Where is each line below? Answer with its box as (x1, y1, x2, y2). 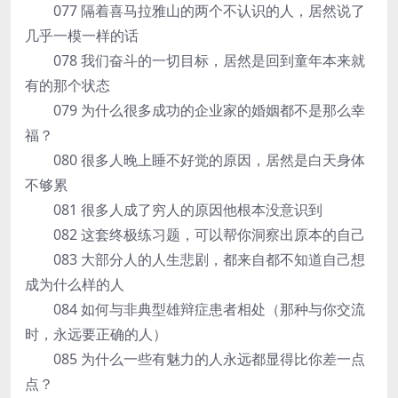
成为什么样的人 (25, 275, 124, 294)
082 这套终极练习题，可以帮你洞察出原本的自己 (25, 225, 365, 244)
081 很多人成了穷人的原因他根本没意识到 (25, 200, 322, 219)
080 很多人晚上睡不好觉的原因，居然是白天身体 (25, 150, 365, 170)
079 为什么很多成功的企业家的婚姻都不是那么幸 (25, 100, 365, 120)
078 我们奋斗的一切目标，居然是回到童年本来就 (25, 51, 365, 70)
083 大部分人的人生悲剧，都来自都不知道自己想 (25, 250, 365, 269)
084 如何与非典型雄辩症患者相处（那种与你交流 (25, 299, 365, 319)
